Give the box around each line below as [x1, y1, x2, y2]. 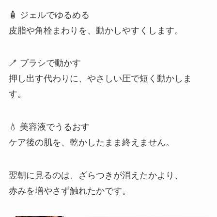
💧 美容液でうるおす [8, 122, 90, 132]
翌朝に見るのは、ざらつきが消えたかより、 [8, 170, 183, 181]
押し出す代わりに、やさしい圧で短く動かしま [8, 74, 192, 84]
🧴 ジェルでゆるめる [8, 10, 90, 20]
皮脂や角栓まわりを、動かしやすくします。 [8, 25, 183, 35]
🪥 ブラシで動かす [8, 58, 81, 68]
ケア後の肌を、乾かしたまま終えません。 [8, 138, 174, 148]
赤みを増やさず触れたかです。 [8, 186, 131, 196]
